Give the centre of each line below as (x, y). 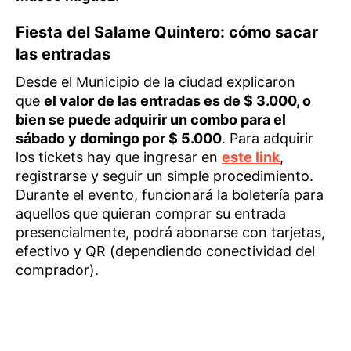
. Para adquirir (268, 139)
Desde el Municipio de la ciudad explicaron (156, 82)
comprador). (57, 270)
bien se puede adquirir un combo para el (151, 120)
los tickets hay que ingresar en (119, 157)
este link (251, 157)
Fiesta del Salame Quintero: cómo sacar (167, 33)
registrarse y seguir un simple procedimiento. (165, 176)
